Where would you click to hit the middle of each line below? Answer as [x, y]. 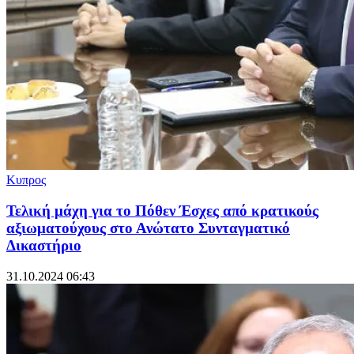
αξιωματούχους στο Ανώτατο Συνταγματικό [148, 228]
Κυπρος [26, 180]
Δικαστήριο [44, 246]
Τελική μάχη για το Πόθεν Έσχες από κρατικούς [162, 211]
